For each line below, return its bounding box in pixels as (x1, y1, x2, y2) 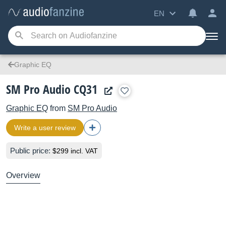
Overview (6, 171, 41, 180)
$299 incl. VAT (52, 147, 98, 155)
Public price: (10, 146, 52, 155)
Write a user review (14, 124, 76, 132)
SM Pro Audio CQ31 (6, 81, 97, 97)
